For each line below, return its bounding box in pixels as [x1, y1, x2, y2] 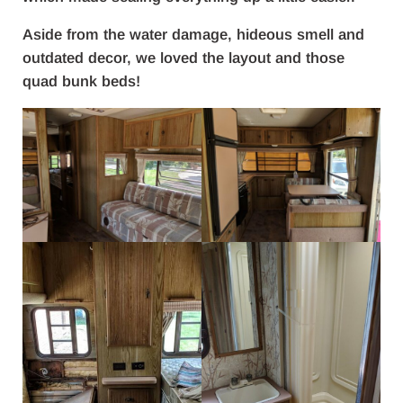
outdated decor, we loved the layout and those [22, 49, 345, 67]
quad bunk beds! [22, 72, 140, 90]
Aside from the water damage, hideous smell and [22, 25, 364, 43]
